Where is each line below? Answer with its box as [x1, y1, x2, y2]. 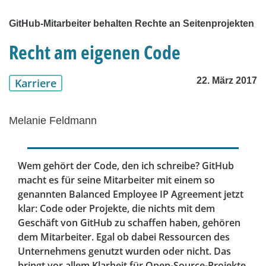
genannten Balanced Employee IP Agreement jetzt [18, 188, 243, 201]
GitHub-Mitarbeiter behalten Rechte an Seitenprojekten [9, 18, 254, 29]
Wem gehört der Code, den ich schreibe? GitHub [18, 159, 234, 173]
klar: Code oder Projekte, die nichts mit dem [18, 202, 215, 216]
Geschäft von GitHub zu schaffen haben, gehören [18, 216, 240, 230]
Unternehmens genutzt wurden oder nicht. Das [18, 245, 231, 258]
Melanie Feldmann [9, 115, 97, 127]
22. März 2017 [197, 75, 257, 86]
